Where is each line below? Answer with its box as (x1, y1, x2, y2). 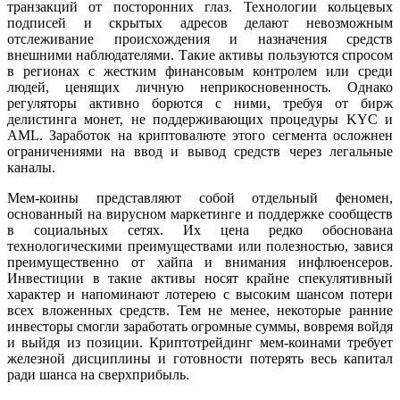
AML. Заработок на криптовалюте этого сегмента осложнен (7, 128, 393, 144)
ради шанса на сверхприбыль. (7, 367, 189, 383)
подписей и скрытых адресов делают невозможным (7, 15, 393, 31)
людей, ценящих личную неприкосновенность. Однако (7, 79, 393, 96)
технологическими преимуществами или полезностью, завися (7, 238, 393, 254)
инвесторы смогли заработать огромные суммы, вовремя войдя (7, 319, 393, 335)
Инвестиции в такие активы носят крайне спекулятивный (7, 271, 393, 287)
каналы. (7, 160, 55, 176)
